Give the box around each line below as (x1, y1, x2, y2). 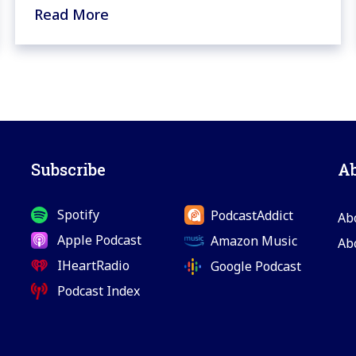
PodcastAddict (210, 206, 293, 224)
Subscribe (30, 159, 106, 180)
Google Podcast (210, 257, 301, 276)
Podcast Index (56, 282, 140, 300)
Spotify (56, 206, 99, 224)
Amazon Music (210, 232, 297, 250)
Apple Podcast (56, 231, 141, 250)
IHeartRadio (56, 257, 130, 275)
